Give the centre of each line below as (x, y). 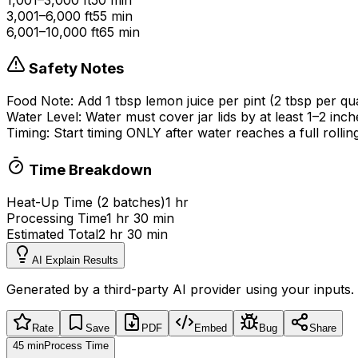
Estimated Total (52, 234)
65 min (119, 32)
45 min (28, 345)
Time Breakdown (89, 169)
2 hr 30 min (133, 234)
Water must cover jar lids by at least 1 (199, 117)
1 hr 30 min (140, 218)
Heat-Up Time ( (54, 202)
